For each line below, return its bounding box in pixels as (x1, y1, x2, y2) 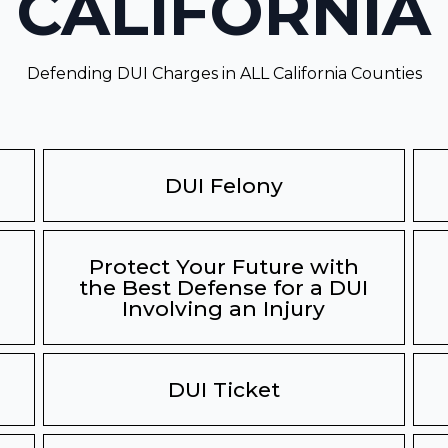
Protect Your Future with (88, 254, 359, 279)
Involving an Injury (122, 296, 326, 321)
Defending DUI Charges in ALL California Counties (26, 64, 422, 83)
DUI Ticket (167, 377, 280, 402)
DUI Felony (164, 173, 283, 198)
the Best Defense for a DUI (79, 275, 369, 300)
